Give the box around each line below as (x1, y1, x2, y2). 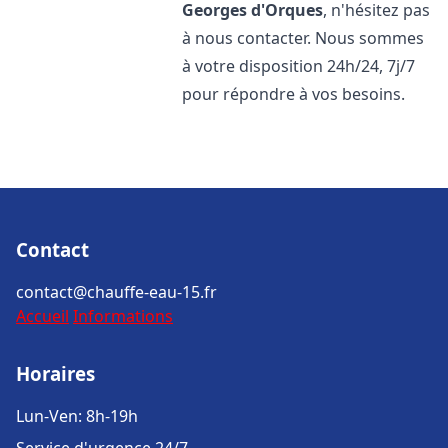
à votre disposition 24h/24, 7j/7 (182, 55, 416, 77)
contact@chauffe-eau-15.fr (16, 281, 217, 303)
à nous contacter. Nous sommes (182, 27, 425, 49)
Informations (73, 305, 173, 327)
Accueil (16, 305, 69, 327)
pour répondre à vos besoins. (182, 83, 406, 105)
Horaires (16, 361, 95, 386)
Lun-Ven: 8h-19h (16, 405, 138, 427)
